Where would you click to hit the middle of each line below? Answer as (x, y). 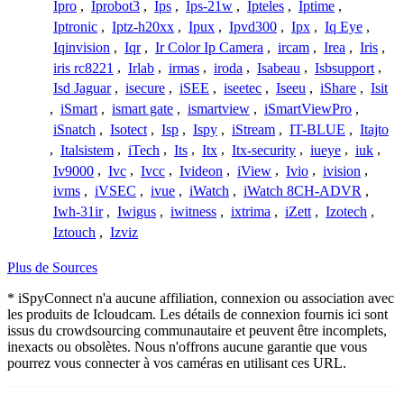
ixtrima (251, 212)
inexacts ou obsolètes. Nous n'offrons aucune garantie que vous (187, 347)
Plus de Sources (52, 268)
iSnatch (74, 130)
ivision (342, 170)
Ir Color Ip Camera (209, 47)
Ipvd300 (253, 27)
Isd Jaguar (82, 88)
